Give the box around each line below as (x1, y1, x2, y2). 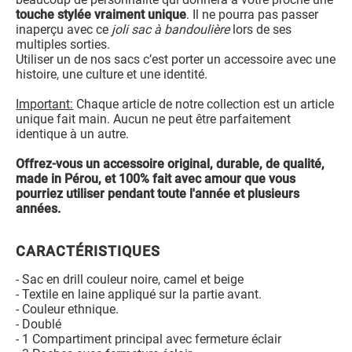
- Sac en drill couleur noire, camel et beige (16, 271, 244, 287)
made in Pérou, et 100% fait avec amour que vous (16, 170, 296, 186)
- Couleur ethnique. (16, 301, 119, 317)
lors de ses (233, 21, 292, 37)
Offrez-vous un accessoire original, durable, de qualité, (16, 156, 325, 171)
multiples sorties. (16, 36, 111, 52)
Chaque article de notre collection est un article (73, 96, 335, 112)
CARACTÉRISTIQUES (16, 243, 161, 259)
